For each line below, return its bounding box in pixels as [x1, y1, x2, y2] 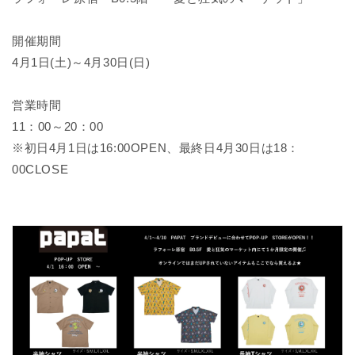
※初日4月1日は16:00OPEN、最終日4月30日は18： [12, 140, 300, 155]
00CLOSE [12, 162, 69, 176]
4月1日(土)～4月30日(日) [12, 55, 151, 69]
